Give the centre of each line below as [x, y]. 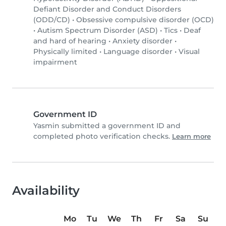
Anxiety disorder [143, 41]
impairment [55, 62]
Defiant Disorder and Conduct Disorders [107, 9]
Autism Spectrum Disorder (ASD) [98, 31]
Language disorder [138, 52]
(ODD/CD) [52, 20]
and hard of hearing [70, 41]
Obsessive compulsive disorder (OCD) [145, 20]
